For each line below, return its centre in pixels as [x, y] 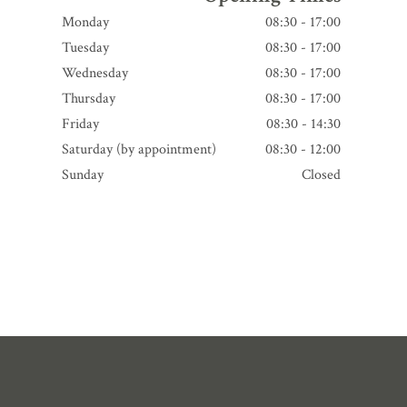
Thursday [88, 99]
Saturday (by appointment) [139, 149]
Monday [85, 22]
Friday [80, 124]
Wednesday [94, 73]
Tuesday [85, 48]
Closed [321, 175]
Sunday [82, 175]
